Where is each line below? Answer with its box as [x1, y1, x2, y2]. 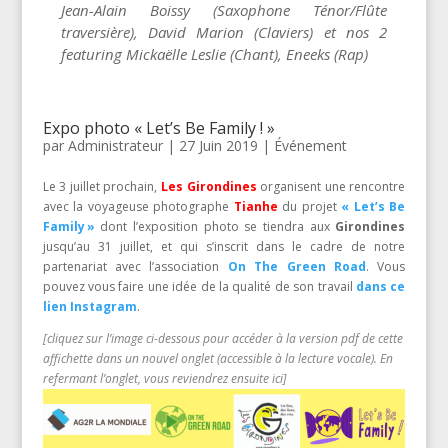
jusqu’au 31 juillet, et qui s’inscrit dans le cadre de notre [42, 237, 406, 255]
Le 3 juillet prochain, [42, 177, 161, 195]
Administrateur [67, 135, 163, 155]
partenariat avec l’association [42, 257, 228, 275]
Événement [273, 135, 347, 155]
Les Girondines [161, 177, 257, 195]
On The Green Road [227, 257, 367, 275]
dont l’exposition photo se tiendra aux [94, 217, 336, 235]
